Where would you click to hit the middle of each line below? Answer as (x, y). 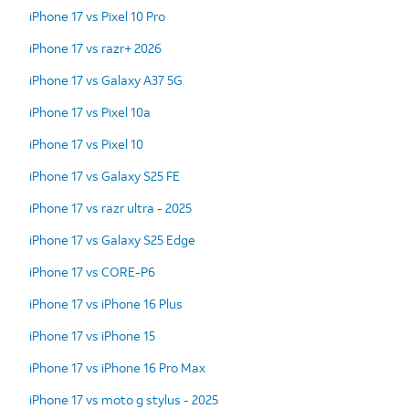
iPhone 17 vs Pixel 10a (90, 111)
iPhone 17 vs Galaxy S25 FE (105, 175)
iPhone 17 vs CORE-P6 (92, 271)
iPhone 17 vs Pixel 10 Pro (97, 16)
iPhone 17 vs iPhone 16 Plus (106, 303)
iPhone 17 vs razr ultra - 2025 (110, 207)
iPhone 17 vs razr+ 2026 (95, 47)
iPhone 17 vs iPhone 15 (92, 335)
